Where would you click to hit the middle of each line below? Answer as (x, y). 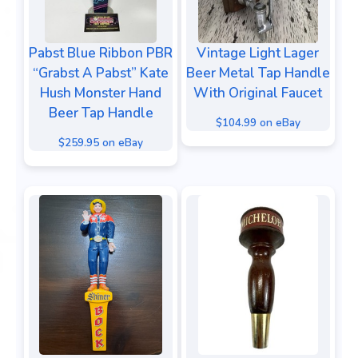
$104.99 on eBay (258, 122)
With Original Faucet (258, 93)
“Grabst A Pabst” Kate (101, 74)
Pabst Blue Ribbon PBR (101, 54)
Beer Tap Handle (101, 113)
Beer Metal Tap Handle (258, 74)
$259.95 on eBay (101, 142)
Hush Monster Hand (101, 93)
